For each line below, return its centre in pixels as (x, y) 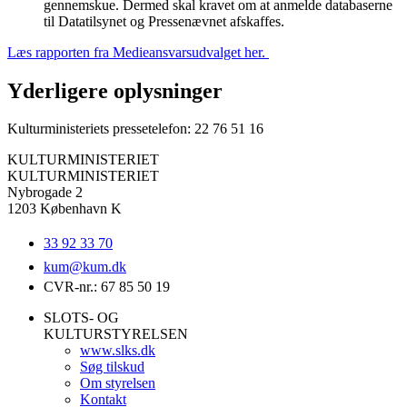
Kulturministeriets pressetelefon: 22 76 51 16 (135, 129)
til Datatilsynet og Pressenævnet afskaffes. (164, 21)
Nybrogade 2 (45, 193)
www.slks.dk (118, 351)
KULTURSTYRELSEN (116, 334)
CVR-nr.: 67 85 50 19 (107, 287)
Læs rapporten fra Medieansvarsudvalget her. (138, 52)
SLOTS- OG (81, 318)
